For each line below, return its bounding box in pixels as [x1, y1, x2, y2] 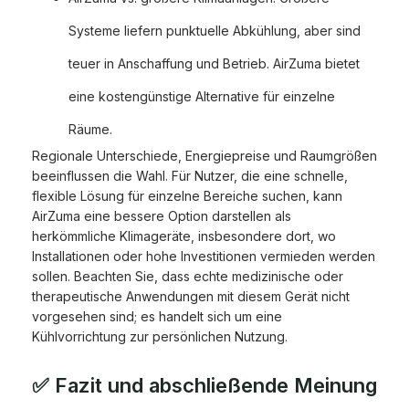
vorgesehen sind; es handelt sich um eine [32, 309, 282, 325]
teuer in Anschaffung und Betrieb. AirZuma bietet [68, 56, 360, 72]
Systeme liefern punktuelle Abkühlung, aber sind [68, 23, 361, 39]
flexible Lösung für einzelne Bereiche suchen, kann [32, 188, 342, 204]
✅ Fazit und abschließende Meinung [32, 373, 377, 398]
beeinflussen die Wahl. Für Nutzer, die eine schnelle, [32, 168, 348, 184]
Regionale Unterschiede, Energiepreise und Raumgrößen [32, 148, 377, 164]
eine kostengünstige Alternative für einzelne [68, 89, 335, 105]
